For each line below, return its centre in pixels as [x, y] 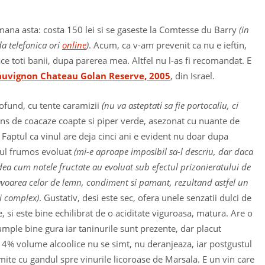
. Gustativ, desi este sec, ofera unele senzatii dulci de [145, 198]
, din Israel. [193, 75]
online [74, 45]
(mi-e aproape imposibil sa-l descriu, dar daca [164, 152]
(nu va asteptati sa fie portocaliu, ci [170, 106]
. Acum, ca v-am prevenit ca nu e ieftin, [168, 45]
